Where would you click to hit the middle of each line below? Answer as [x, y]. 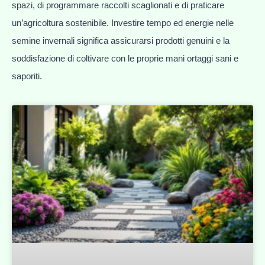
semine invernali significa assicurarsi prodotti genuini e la [121, 40]
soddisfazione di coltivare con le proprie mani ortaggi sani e [125, 58]
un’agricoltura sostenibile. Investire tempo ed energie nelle [123, 22]
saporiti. [27, 76]
